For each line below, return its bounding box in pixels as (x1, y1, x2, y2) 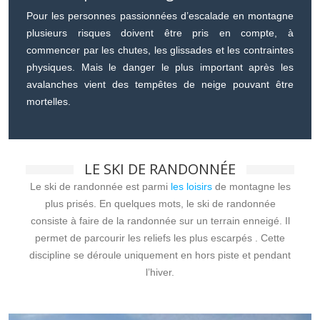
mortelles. (26, 95, 71, 107)
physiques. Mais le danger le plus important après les (26, 61, 294, 73)
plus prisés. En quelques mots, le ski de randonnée (44, 197, 276, 209)
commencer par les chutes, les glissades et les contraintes (26, 44, 294, 56)
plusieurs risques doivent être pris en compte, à (26, 26, 294, 39)
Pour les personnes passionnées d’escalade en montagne (26, 9, 294, 21)
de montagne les (211, 180, 291, 192)
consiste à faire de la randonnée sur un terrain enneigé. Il (30, 214, 290, 226)
